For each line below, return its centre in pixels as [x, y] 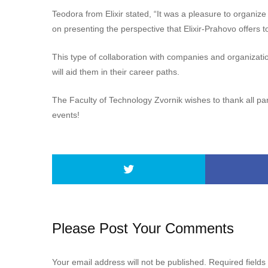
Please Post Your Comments [143, 228]
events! [66, 115]
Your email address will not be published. [129, 262]
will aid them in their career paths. [116, 71]
